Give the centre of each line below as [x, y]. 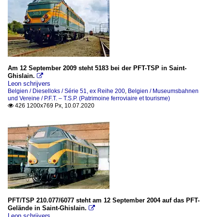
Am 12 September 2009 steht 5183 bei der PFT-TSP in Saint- [97, 68]
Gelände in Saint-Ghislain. [47, 208]
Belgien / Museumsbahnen [163, 91]
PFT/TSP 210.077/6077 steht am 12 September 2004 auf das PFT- [104, 200]
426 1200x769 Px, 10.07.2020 [54, 105]
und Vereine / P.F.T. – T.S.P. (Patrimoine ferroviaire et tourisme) [89, 98]
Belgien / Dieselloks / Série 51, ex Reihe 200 [66, 91]
